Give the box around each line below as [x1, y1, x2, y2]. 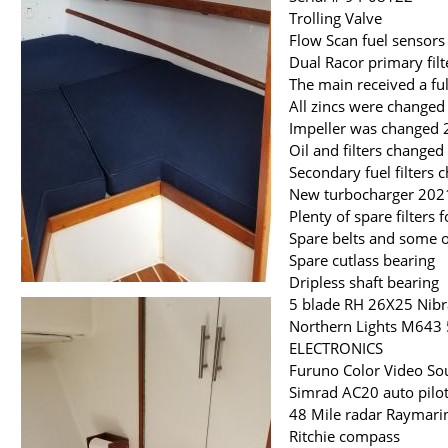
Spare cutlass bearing [289, 250, 435, 271]
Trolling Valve [289, 8, 382, 29]
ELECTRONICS [289, 338, 383, 359]
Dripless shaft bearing [289, 272, 439, 293]
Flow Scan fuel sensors [289, 30, 445, 51]
